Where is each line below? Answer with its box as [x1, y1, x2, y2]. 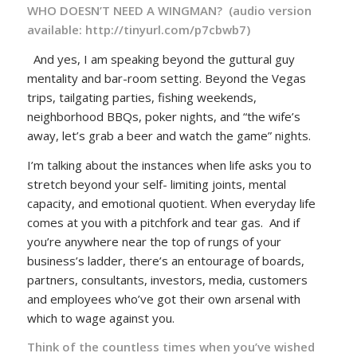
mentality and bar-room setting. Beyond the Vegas [26, 69, 306, 86]
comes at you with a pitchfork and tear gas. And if [26, 214, 300, 230]
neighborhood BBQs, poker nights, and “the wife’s [26, 108, 300, 124]
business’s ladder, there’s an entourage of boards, [26, 252, 304, 269]
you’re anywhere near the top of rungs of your [26, 233, 281, 249]
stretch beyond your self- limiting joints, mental [26, 175, 286, 192]
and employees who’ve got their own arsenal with [26, 290, 300, 307]
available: [26, 22, 85, 38]
